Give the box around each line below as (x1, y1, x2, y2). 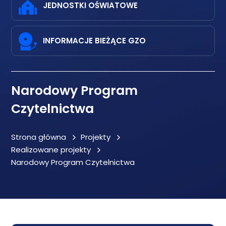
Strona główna (11, 132, 67, 142)
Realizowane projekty (11, 144, 91, 155)
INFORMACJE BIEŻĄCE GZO (43, 35, 146, 46)
